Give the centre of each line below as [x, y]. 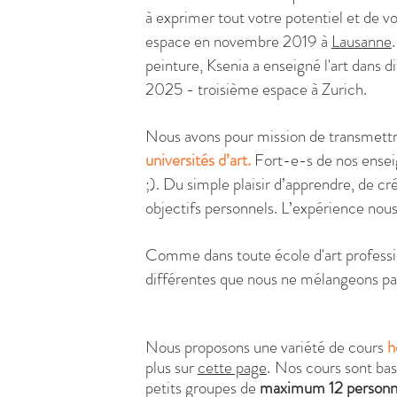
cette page [232, 367]
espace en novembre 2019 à [238, 41]
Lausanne [361, 41]
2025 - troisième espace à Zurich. [256, 89]
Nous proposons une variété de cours [266, 347]
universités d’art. [198, 160]
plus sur [171, 367]
